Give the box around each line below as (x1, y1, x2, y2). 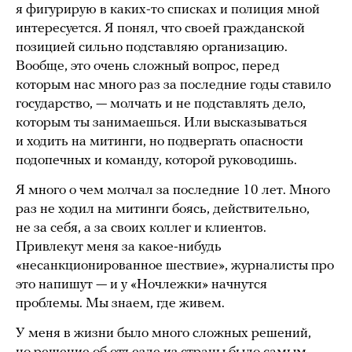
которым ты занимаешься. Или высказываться (16, 115, 307, 131)
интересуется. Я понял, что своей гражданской (16, 21, 305, 37)
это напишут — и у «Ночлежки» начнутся (16, 277, 267, 293)
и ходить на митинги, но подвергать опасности (16, 134, 303, 150)
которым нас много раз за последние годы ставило (16, 78, 331, 93)
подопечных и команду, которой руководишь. (16, 153, 300, 169)
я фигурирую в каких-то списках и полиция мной (16, 2, 320, 18)
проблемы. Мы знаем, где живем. (16, 296, 228, 312)
